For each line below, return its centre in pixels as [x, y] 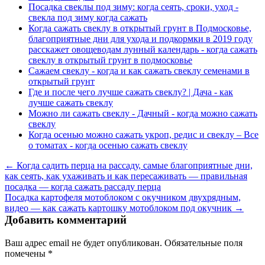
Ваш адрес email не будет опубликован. [83, 243]
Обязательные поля [202, 243]
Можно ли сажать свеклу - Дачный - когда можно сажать [143, 114]
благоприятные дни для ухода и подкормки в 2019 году [140, 39]
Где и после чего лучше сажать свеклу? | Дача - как [131, 92]
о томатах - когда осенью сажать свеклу [108, 146]
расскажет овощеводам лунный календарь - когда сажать [143, 50]
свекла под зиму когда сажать [88, 18]
